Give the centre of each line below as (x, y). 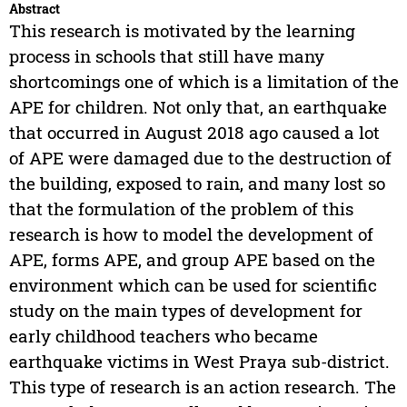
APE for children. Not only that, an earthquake (198, 107)
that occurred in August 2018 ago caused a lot (194, 133)
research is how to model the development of (191, 234)
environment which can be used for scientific (193, 285)
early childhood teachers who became (163, 336)
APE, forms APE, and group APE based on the (192, 260)
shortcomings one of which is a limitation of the (203, 82)
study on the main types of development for (185, 311)
